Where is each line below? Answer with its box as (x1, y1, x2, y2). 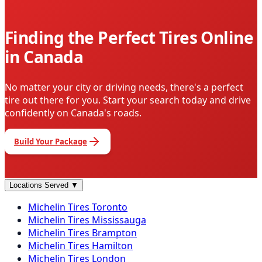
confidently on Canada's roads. (5, 106, 142, 119)
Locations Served (9, 180, 71, 189)
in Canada (5, 46, 83, 68)
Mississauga (92, 213, 146, 226)
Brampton (92, 226, 137, 239)
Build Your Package (14, 136, 87, 147)
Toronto (92, 200, 127, 213)
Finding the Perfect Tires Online (5, 26, 254, 49)
